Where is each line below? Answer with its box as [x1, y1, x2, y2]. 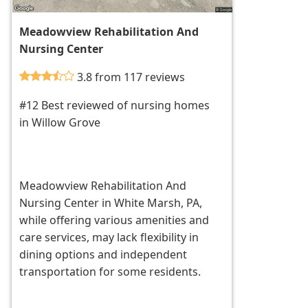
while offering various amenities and [19, 212, 210, 228]
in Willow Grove [19, 115, 101, 131]
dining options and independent [19, 247, 188, 263]
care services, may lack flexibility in [19, 230, 199, 245]
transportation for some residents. [19, 264, 201, 280]
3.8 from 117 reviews [77, 69, 186, 85]
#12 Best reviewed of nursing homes [19, 98, 210, 113]
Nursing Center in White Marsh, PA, [19, 195, 203, 211]
